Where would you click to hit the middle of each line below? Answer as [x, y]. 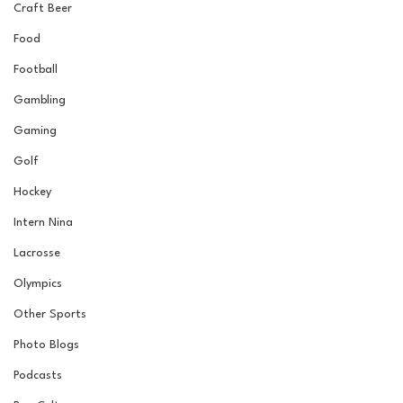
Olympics [38, 284]
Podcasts [38, 376]
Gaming [35, 131]
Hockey [32, 192]
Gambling [40, 100]
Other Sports [50, 314]
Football [36, 70]
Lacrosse [37, 253]
